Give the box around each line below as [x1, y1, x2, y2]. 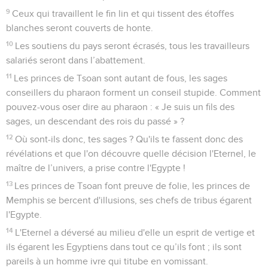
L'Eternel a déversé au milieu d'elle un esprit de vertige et [15, 227, 255, 237]
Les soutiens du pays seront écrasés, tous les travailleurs [15, 41, 250, 51]
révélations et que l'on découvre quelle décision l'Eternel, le [6, 148, 256, 159]
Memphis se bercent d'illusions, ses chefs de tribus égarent [6, 195, 252, 205]
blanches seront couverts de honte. [6, 23, 153, 33]
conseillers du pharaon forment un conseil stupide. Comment [6, 87, 261, 98]
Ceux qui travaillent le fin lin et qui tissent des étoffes [12, 8, 234, 19]
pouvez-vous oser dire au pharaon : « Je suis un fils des [6, 102, 234, 112]
